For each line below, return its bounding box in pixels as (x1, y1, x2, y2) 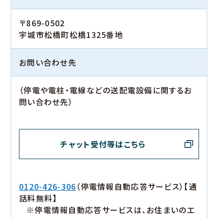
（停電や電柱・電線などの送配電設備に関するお (19, 84, 192, 96)
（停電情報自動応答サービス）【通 (76, 181, 197, 193)
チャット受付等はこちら (60, 138, 146, 150)
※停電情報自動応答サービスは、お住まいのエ (26, 204, 195, 216)
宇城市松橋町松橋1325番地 (19, 29, 123, 41)
